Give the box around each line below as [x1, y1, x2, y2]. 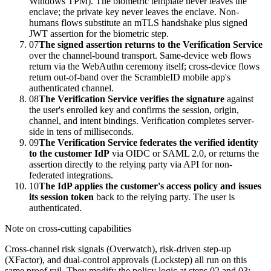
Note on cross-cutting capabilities [5, 223, 131, 234]
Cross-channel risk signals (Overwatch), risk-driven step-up [5, 244, 231, 255]
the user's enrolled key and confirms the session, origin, [29, 105, 239, 116]
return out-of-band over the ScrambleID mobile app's [29, 72, 230, 83]
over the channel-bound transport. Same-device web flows [29, 50, 251, 61]
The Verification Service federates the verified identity [39, 137, 258, 148]
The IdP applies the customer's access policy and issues [39, 181, 261, 192]
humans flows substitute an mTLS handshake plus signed [29, 18, 247, 28]
